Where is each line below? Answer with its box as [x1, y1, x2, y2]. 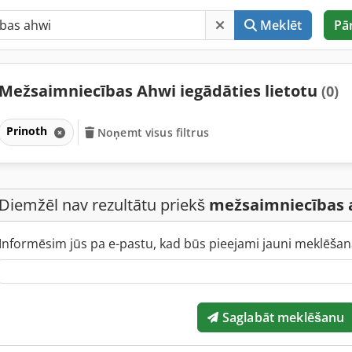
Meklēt [260, 16, 302, 34]
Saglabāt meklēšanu [218, 308, 345, 326]
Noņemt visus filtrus [97, 124, 209, 140]
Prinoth [5, 123, 50, 138]
